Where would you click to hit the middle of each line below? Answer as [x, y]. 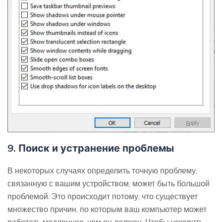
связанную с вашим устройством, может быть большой [109, 184]
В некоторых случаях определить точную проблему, [102, 171]
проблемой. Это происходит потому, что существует [103, 196]
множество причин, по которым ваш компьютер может [107, 209]
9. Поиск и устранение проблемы [91, 148]
